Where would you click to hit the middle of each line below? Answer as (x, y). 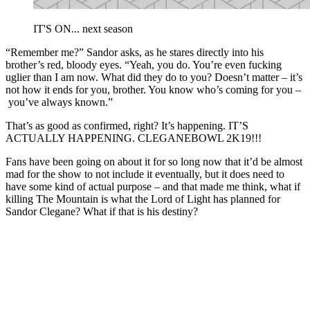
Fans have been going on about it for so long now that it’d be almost (154, 162)
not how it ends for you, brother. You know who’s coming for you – (153, 90)
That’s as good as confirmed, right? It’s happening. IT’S (127, 126)
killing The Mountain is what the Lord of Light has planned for (143, 199)
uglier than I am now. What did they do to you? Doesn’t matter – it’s (154, 77)
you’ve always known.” (59, 102)
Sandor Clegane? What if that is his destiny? (102, 212)
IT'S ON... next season (83, 29)
